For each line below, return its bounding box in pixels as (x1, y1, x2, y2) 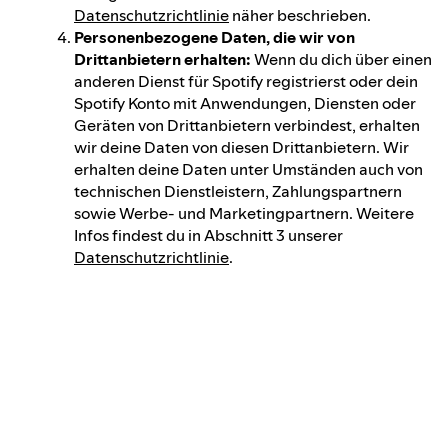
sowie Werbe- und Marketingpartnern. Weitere (74, 201, 414, 224)
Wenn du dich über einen (251, 47, 432, 70)
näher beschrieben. (229, 3, 371, 26)
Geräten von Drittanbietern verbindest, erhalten (74, 113, 420, 136)
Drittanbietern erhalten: (74, 47, 251, 70)
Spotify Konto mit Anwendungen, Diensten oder (74, 91, 416, 114)
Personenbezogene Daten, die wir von (74, 25, 355, 48)
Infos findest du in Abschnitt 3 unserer (74, 223, 343, 246)
